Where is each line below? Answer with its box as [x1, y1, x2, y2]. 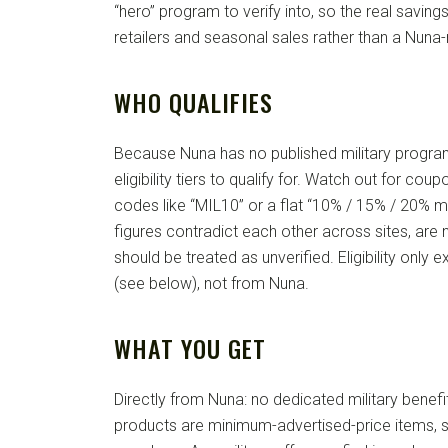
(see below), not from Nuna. [114, 274, 309, 294]
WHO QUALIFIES [114, 84, 273, 121]
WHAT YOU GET [114, 330, 266, 367]
